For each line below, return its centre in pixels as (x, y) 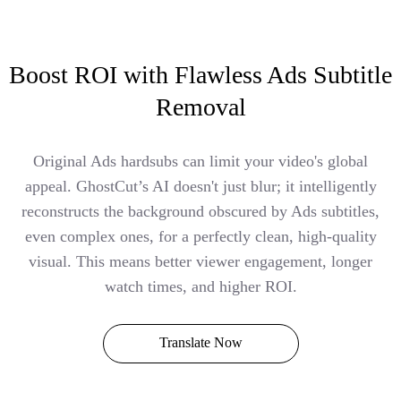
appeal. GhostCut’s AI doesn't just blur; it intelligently (200, 186)
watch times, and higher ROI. (200, 286)
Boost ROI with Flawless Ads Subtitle (200, 74)
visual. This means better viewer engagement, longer (200, 261)
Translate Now (200, 342)
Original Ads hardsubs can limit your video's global (200, 161)
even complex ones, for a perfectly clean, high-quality (200, 236)
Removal (200, 107)
